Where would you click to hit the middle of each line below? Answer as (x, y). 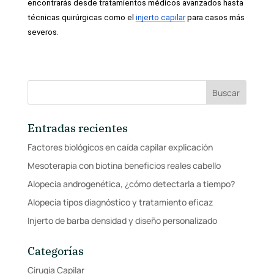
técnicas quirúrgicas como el (81, 17)
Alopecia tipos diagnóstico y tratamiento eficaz (120, 202)
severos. (43, 32)
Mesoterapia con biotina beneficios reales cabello (124, 165)
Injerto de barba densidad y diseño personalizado (122, 220)
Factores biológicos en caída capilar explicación (120, 147)
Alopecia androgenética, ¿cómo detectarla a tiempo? (131, 183)
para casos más (215, 17)
